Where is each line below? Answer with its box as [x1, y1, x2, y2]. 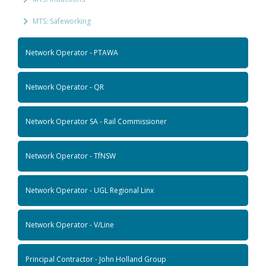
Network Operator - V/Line [26, 219, 114, 230]
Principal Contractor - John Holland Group [26, 254, 166, 264]
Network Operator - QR [26, 81, 104, 92]
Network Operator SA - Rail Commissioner [26, 116, 167, 126]
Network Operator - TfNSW [26, 150, 116, 161]
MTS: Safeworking [33, 15, 91, 26]
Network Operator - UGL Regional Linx [26, 185, 154, 195]
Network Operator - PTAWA [26, 47, 118, 58]
